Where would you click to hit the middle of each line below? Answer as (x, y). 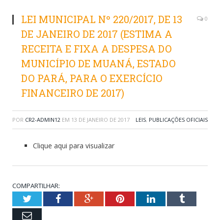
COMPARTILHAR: (36, 185)
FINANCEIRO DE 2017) (73, 93)
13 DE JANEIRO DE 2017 (100, 119)
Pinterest (141, 198)
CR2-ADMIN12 (43, 119)
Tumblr (199, 198)
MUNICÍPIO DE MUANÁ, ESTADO (98, 63)
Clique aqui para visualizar (74, 145)
